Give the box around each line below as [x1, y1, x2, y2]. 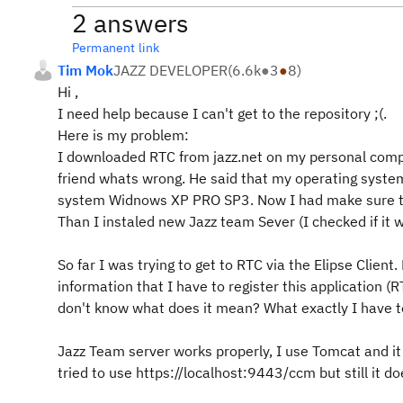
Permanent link [72, 40, 160, 56]
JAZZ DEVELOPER [113, 61, 228, 79]
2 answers [72, 6, 189, 40]
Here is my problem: [58, 126, 189, 144]
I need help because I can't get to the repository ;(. [58, 104, 387, 122]
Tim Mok [58, 61, 113, 79]
